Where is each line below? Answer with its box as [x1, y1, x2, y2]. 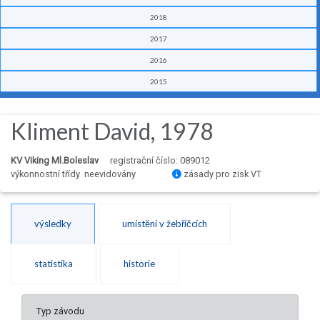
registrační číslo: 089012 [110, 155, 210, 166]
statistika [34, 258, 73, 270]
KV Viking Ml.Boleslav [11, 155, 99, 166]
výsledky [34, 218, 71, 230]
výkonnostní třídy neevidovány [11, 169, 138, 180]
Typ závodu [36, 306, 84, 317]
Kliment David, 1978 [11, 117, 214, 146]
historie [124, 258, 155, 270]
